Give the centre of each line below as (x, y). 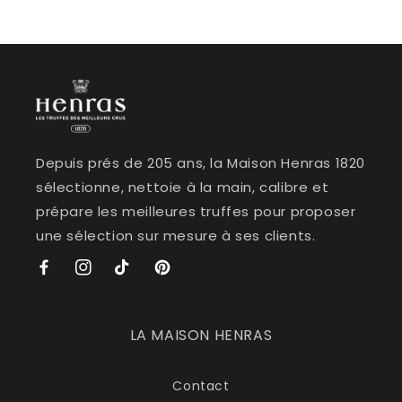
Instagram (109, 277)
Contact (201, 386)
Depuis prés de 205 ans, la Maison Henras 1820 (201, 163)
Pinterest (184, 277)
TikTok (135, 277)
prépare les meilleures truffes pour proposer (196, 212)
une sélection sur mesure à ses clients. (176, 236)
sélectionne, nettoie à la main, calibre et (183, 188)
